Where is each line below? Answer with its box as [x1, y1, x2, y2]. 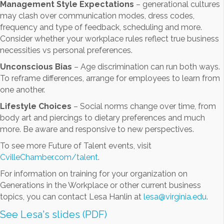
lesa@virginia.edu [143, 192, 206, 202]
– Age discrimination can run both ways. [72, 62, 220, 72]
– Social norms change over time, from [71, 101, 216, 111]
